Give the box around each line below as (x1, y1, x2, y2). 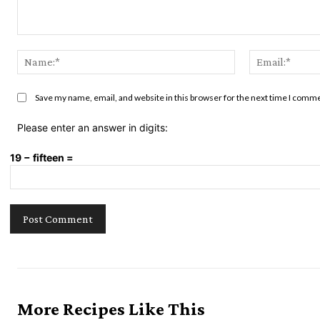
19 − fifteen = (10, 151, 74, 164)
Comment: (16, 35, 64, 48)
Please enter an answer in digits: (17, 121, 168, 134)
